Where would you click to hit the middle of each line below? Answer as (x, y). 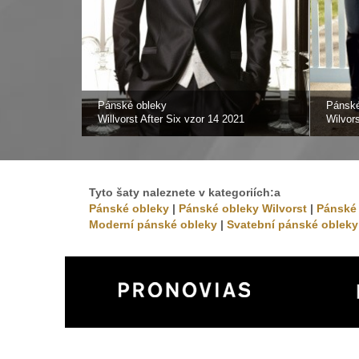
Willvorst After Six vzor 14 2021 (171, 119)
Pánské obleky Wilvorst (243, 208)
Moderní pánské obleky (153, 224)
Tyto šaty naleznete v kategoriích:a (185, 192)
